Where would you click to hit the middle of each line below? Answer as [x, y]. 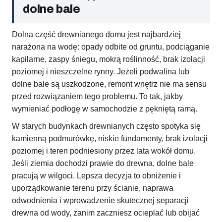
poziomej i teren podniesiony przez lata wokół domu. [104, 151]
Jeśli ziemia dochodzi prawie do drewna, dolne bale [103, 164]
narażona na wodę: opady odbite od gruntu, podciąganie [111, 47]
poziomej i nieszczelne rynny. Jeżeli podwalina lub [101, 72]
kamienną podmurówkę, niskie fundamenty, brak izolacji [110, 139]
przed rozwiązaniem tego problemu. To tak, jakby [97, 97]
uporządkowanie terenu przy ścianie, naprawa [93, 188]
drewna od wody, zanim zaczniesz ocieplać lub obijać [106, 213]
